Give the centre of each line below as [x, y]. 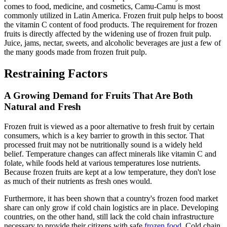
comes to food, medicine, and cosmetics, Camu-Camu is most [102, 6]
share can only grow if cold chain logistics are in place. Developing [111, 208]
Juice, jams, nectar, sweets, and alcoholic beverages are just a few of [112, 43]
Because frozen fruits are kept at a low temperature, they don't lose [110, 172]
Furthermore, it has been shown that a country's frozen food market [111, 199]
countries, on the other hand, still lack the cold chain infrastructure [109, 217]
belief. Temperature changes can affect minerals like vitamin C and [110, 154]
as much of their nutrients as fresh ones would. [78, 181]
